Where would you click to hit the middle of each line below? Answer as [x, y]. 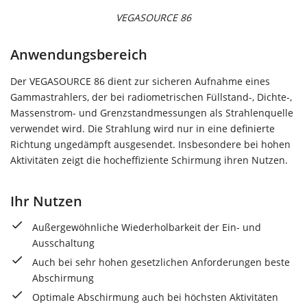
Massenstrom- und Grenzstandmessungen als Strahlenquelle [152, 112]
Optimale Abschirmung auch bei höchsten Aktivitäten [155, 297]
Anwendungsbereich [79, 54]
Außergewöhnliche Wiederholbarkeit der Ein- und [147, 227]
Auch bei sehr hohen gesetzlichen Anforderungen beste [161, 262]
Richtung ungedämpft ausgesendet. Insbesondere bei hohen [150, 144]
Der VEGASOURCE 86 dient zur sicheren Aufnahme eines [140, 81]
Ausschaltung [63, 243]
